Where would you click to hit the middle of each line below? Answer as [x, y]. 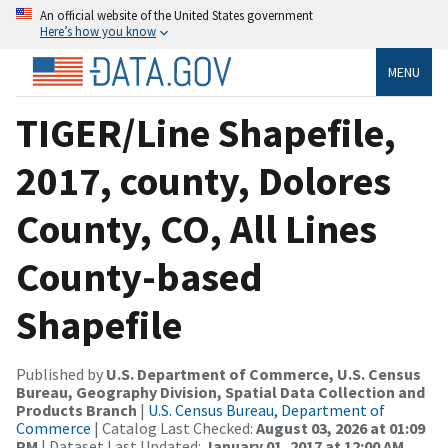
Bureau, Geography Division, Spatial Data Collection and [220, 391]
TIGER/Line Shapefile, [206, 132]
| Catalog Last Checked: [173, 427]
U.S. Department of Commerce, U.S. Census [263, 373]
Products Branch [76, 409]
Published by [61, 373]
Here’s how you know [98, 31]
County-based [139, 276]
